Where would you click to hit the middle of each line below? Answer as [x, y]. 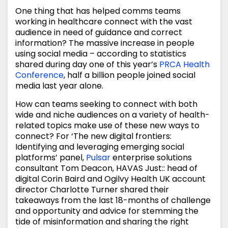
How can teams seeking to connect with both [106, 104]
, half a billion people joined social [130, 75]
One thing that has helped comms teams [98, 11]
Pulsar [98, 158]
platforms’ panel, [51, 158]
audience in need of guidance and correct [99, 33]
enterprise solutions [151, 158]
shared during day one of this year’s [87, 65]
